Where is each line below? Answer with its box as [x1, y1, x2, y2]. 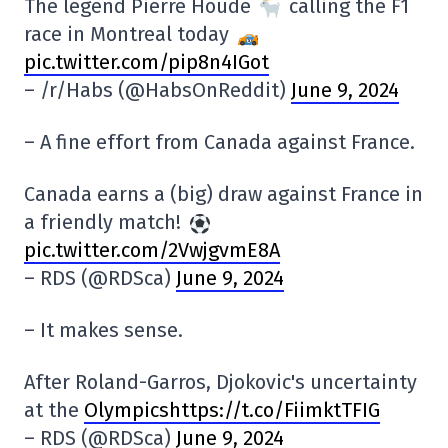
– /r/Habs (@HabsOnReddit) [24, 77, 291, 102]
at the [24, 397, 84, 422]
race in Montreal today [24, 21, 234, 46]
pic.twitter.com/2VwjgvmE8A [24, 237, 280, 262]
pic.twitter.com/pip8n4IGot [24, 49, 269, 74]
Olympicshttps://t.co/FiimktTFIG [84, 397, 380, 422]
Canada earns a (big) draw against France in [24, 181, 423, 206]
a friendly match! [24, 209, 186, 234]
